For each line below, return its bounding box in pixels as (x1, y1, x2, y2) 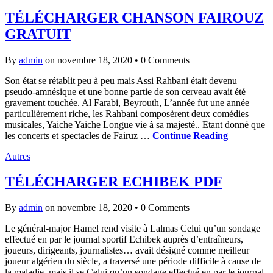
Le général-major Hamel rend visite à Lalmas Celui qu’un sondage (5, 223, 260, 234)
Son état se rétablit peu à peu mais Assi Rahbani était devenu (5, 75, 237, 86)
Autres (5, 151, 30, 161)
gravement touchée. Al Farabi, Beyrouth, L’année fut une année (5, 97, 249, 108)
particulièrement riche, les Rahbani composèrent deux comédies (5, 108, 249, 119)
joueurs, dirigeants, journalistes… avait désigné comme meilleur (5, 245, 249, 256)
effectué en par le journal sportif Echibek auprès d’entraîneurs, (5, 234, 243, 245)
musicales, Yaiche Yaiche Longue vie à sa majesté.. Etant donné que (5, 119, 265, 130)
